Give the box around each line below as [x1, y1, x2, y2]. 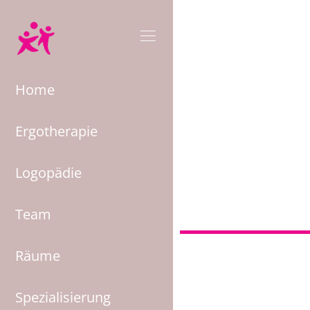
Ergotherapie [15, 122, 98, 140]
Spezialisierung [15, 288, 111, 307]
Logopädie [15, 163, 82, 182]
